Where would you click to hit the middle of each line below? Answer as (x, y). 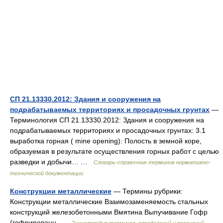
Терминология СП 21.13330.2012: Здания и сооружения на (107, 120)
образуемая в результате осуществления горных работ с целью (114, 151)
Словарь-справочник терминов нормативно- (152, 162)
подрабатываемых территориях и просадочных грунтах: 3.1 (108, 130)
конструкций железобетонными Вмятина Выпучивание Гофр (109, 212)
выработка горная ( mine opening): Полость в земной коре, (106, 141)
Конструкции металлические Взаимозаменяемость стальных (109, 202)
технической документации (47, 173)
